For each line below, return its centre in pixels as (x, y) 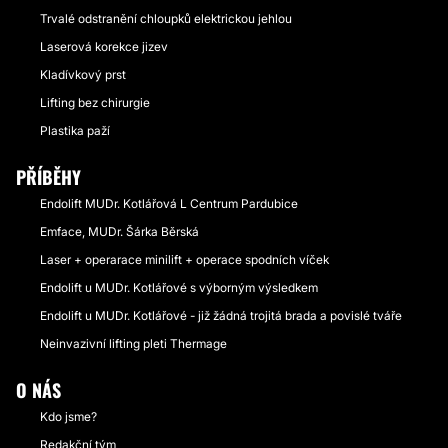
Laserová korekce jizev (104, 46)
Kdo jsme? (68, 416)
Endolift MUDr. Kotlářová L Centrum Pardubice (169, 203)
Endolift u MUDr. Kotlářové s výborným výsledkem (179, 287)
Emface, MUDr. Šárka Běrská (119, 231)
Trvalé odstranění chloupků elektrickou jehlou (166, 18)
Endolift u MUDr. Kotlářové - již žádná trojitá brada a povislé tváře (221, 315)
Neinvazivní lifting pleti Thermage (133, 343)
